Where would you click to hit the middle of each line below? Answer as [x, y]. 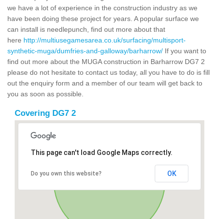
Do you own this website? [66, 173]
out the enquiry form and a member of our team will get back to [105, 83]
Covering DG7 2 [45, 113]
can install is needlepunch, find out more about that [86, 29]
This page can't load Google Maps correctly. [101, 152]
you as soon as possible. [45, 94]
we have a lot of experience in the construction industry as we [102, 8]
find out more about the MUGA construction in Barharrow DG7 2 [106, 61]
